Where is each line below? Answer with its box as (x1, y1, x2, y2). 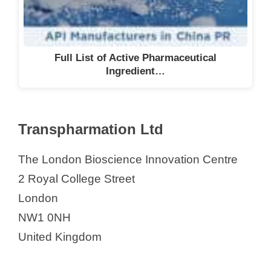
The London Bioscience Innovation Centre (18, 153, 238, 166)
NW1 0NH (18, 211, 71, 224)
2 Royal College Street (18, 172, 135, 186)
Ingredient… (106, 65, 165, 77)
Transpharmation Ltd (18, 121, 163, 138)
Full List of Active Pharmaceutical (54, 52, 217, 64)
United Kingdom (18, 230, 102, 244)
